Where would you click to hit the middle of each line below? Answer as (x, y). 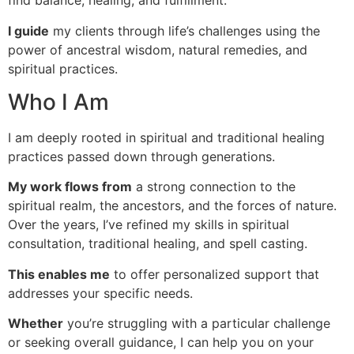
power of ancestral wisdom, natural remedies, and (158, 49)
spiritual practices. (63, 68)
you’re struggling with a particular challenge (197, 324)
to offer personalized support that (215, 274)
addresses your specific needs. (100, 293)
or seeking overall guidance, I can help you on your (161, 343)
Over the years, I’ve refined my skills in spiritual (149, 225)
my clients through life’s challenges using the (185, 30)
